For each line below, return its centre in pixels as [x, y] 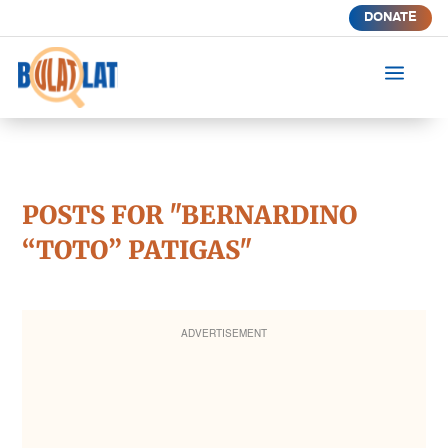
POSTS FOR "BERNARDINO [190, 214]
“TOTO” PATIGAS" [137, 249]
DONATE [390, 17]
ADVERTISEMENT [224, 333]
